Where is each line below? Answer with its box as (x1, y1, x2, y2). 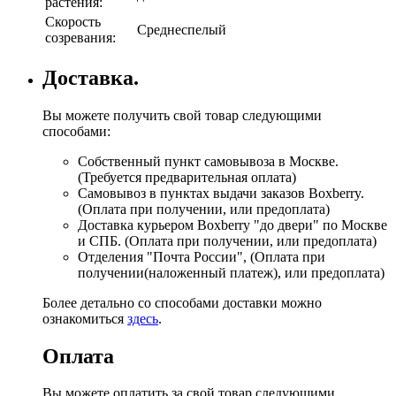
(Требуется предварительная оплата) (78, 169, 296, 185)
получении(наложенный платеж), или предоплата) (78, 264, 385, 280)
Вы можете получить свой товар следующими (42, 107, 322, 123)
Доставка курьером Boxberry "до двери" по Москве (78, 217, 387, 232)
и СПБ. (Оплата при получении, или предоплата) (78, 232, 377, 248)
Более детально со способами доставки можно (42, 294, 322, 310)
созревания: (45, 29, 116, 45)
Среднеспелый (137, 21, 226, 37)
